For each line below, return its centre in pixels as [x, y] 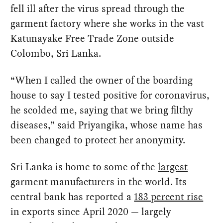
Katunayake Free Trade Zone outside [93, 39]
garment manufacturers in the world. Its [99, 182]
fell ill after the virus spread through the [98, 9]
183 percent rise [169, 197]
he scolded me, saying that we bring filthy [102, 110]
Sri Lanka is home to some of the [84, 167]
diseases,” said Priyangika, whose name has [107, 125]
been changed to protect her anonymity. [98, 140]
